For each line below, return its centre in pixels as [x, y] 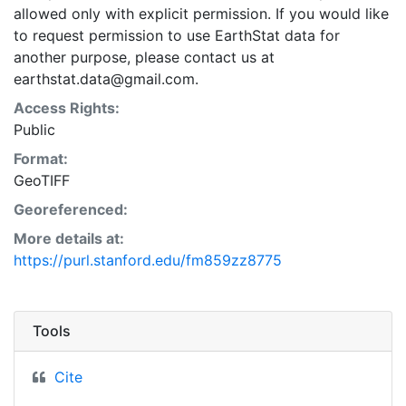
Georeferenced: [71, 209]
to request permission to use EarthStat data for [177, 35]
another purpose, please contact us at [144, 57]
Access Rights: [67, 107]
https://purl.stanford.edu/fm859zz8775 [148, 260]
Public [34, 129]
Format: [41, 158]
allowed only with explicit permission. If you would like [201, 13]
